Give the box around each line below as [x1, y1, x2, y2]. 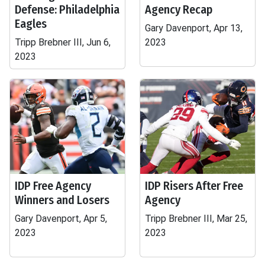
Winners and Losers [15, 193, 109, 207]
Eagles [15, 17, 47, 31]
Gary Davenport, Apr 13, [145, 22, 243, 34]
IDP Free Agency [15, 179, 91, 193]
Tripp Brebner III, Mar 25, [145, 213, 247, 224]
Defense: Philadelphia [15, 2, 119, 17]
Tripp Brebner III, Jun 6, [15, 37, 111, 48]
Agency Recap [145, 2, 212, 17]
